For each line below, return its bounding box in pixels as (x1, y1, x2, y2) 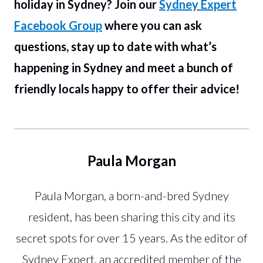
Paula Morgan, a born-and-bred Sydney (34, 188, 229, 203)
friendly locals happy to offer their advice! (14, 81, 240, 96)
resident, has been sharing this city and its (28, 209, 235, 224)
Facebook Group (14, 18, 102, 32)
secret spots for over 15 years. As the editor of (15, 230, 248, 245)
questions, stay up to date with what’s (14, 39, 217, 53)
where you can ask (102, 18, 202, 32)
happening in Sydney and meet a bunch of (14, 60, 233, 75)
